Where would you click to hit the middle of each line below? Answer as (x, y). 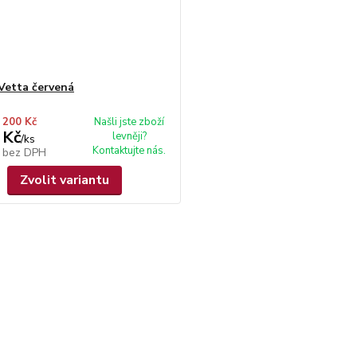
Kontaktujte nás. (129, 151)
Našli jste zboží (129, 122)
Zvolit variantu (64, 180)
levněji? (129, 136)
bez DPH (24, 153)
